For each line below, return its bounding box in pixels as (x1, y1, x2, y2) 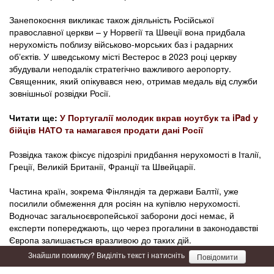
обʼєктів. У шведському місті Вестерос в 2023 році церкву (9, 50, 237, 63)
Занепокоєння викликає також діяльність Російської (9, 13, 214, 26)
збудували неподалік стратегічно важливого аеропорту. (9, 62, 231, 75)
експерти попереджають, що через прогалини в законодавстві (9, 221, 258, 234)
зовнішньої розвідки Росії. (9, 87, 111, 100)
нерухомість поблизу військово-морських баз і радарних (9, 38, 233, 51)
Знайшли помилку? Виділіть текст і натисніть (28, 250, 187, 261)
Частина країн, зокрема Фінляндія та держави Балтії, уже (9, 185, 239, 198)
